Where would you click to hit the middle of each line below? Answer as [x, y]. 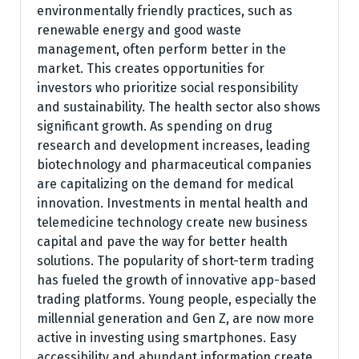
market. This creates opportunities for [151, 69]
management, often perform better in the [161, 49]
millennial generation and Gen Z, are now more [175, 319]
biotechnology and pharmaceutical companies [174, 165]
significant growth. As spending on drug [155, 126]
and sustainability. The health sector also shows [179, 107]
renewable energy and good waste [139, 30]
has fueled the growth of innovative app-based [177, 280]
